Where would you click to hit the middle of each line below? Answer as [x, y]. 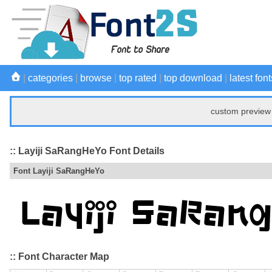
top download [193, 78]
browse [96, 78]
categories [50, 78]
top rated [138, 78]
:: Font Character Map [59, 257]
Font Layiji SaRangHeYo [59, 171]
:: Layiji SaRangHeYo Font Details [87, 151]
